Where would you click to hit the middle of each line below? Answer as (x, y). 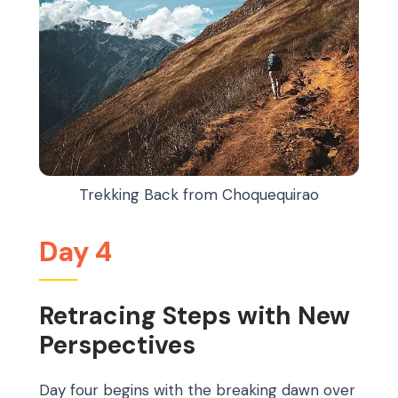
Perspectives (117, 346)
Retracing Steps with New (195, 316)
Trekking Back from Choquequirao (199, 195)
